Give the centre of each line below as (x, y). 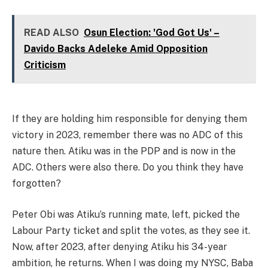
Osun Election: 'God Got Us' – (151, 32)
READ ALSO (51, 32)
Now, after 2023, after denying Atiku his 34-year (120, 246)
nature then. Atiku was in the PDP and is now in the (124, 151)
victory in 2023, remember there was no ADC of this (127, 135)
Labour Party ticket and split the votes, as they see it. (131, 230)
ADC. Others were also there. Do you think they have (128, 167)
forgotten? (36, 184)
